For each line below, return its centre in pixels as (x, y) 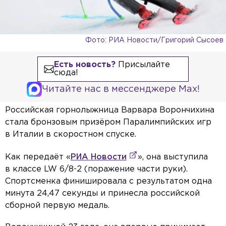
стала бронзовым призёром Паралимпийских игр (108, 123)
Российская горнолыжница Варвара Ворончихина (110, 110)
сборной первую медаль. (57, 206)
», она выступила (173, 157)
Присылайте (143, 65)
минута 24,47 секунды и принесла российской (102, 194)
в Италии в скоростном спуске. (71, 135)
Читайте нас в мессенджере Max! (121, 90)
